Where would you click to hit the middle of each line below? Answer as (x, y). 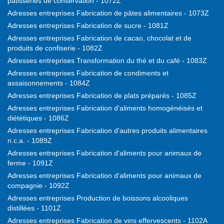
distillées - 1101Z (34, 208)
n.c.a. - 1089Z (30, 141)
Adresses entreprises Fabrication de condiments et (88, 73)
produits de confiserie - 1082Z (55, 48)
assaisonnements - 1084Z (49, 83)
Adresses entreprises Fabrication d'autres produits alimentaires (107, 131)
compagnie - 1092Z (38, 186)
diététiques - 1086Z (38, 118)
